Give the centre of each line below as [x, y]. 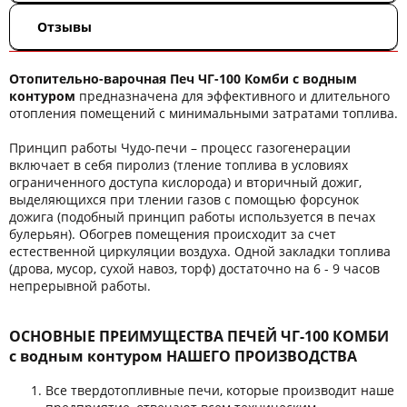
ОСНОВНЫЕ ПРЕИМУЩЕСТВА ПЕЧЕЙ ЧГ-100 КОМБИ [199, 337]
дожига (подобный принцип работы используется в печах [192, 216]
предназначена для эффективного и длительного [233, 95]
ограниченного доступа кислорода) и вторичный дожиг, [185, 182]
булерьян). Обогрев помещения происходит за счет [173, 233]
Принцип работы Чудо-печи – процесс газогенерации [180, 147]
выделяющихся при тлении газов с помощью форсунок [184, 199]
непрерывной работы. [80, 285]
